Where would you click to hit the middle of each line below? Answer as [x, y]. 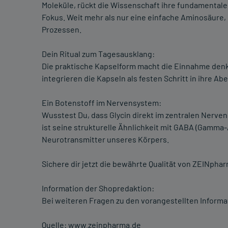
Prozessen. [62, 30]
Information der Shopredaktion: [98, 188]
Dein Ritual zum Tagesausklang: [98, 54]
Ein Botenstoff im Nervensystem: [102, 103]
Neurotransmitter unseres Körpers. [105, 139]
